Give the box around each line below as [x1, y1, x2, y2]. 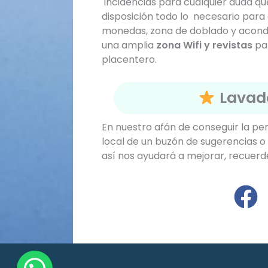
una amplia [102, 38, 156, 52]
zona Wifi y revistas [156, 38, 252, 52]
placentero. [102, 52, 157, 66]
